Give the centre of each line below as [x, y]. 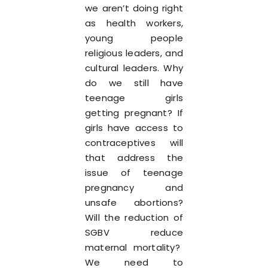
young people [134, 38]
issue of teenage [134, 173]
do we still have [134, 83]
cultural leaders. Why [134, 68]
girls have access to [134, 128]
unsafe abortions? [134, 202]
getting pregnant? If [134, 113]
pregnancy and [134, 188]
